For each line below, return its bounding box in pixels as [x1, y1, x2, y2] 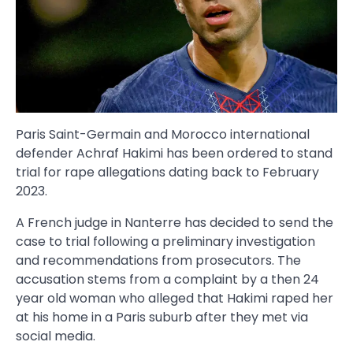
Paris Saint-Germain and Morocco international [16, 125, 310, 144]
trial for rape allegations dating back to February [16, 163, 319, 182]
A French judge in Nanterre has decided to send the [16, 214, 333, 232]
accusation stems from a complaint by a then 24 [16, 270, 319, 289]
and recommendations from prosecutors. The [16, 251, 301, 270]
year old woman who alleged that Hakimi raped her [16, 289, 333, 308]
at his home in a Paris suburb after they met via [16, 308, 308, 327]
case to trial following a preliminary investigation [16, 232, 315, 251]
